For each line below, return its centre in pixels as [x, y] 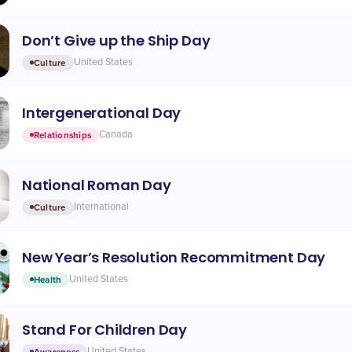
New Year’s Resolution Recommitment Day [174, 257]
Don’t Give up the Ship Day [116, 40]
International [101, 207]
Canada [116, 135]
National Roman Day [97, 185]
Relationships [62, 135]
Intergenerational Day [102, 112]
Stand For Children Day [105, 329]
